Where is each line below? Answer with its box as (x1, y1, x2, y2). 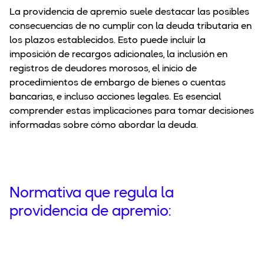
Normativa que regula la (9, 186, 174, 202)
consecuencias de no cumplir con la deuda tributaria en (9, 22, 252, 32)
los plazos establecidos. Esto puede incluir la (9, 36, 206, 46)
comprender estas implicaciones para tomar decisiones (9, 107, 254, 117)
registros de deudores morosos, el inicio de (9, 64, 197, 74)
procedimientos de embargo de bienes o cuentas (9, 78, 226, 88)
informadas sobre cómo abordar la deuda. (9, 121, 198, 131)
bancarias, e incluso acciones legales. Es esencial (9, 93, 221, 103)
